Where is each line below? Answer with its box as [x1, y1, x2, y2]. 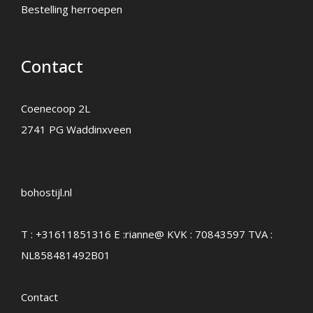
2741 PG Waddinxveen [21, 122, 131, 136]
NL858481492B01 [21, 247, 110, 262]
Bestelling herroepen [21, 1, 122, 16]
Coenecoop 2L [21, 101, 90, 115]
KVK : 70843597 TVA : [164, 226, 272, 241]
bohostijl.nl [21, 184, 72, 199]
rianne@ [125, 226, 164, 241]
